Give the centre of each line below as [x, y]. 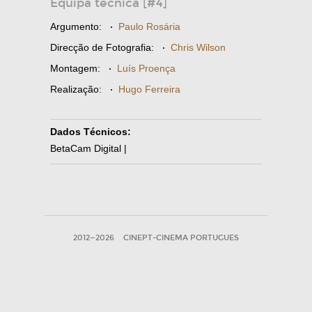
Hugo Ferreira [149, 89]
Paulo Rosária [149, 26]
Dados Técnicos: [91, 132]
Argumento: [76, 26]
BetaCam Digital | [88, 148]
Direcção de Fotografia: [102, 47]
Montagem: [75, 68]
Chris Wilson [198, 47]
